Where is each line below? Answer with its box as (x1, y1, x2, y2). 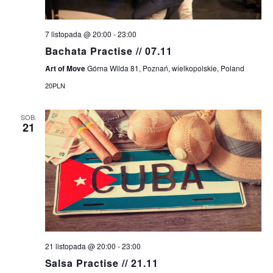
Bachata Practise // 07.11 (44, 44, 172, 58)
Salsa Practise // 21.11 (44, 256, 158, 271)
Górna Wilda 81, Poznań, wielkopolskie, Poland (87, 63, 244, 74)
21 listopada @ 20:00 (44, 241, 116, 252)
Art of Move (44, 63, 87, 74)
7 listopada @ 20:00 (44, 29, 112, 40)
